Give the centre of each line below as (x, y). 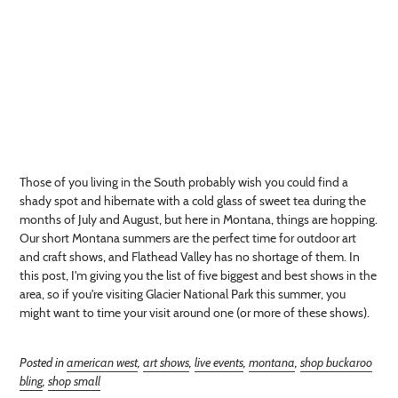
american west (102, 363)
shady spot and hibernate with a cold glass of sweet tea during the (193, 201)
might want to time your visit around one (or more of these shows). (195, 313)
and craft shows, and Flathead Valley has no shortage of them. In (190, 257)
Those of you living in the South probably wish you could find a (184, 183)
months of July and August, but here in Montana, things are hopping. (199, 220)
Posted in (43, 363)
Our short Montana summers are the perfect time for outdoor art (188, 239)
